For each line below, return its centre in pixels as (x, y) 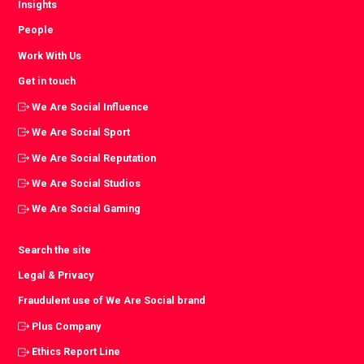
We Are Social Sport (81, 132)
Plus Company (67, 326)
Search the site (55, 249)
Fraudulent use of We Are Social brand (112, 301)
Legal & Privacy (56, 275)
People (36, 30)
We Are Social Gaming (87, 209)
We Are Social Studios (87, 184)
